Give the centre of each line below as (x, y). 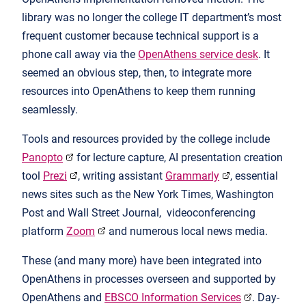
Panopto (42, 157)
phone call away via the (80, 54)
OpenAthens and (63, 297)
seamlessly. (50, 109)
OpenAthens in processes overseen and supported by (149, 279)
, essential (254, 176)
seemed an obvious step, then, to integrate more (137, 72)
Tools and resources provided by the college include (146, 139)
